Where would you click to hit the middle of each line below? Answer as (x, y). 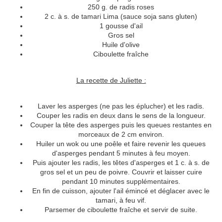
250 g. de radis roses (121, 7)
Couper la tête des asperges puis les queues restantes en (121, 125)
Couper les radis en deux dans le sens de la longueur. (121, 116)
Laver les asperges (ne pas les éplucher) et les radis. (121, 106)
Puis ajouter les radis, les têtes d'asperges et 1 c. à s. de (121, 163)
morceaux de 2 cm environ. (121, 135)
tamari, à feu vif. (121, 200)
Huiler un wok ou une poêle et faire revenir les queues (121, 144)
